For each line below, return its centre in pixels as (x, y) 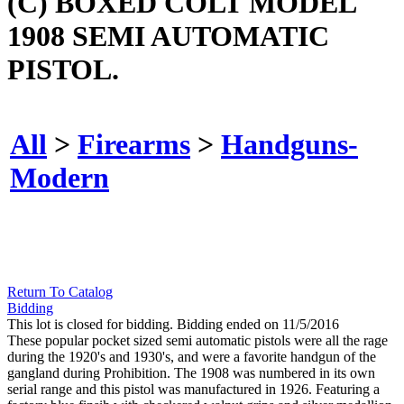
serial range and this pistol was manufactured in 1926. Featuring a (193, 390)
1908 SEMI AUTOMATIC (168, 36)
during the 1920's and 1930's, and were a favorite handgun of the (192, 357)
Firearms (134, 144)
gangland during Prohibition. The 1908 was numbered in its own (191, 373)
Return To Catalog (60, 292)
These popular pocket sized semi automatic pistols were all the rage (197, 341)
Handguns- (289, 144)
